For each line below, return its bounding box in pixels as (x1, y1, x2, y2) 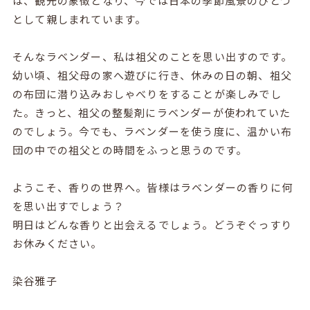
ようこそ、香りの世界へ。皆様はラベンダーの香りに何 (12, 179, 293, 194)
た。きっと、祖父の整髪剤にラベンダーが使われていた (12, 104, 291, 120)
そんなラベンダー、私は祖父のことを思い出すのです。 (12, 48, 292, 64)
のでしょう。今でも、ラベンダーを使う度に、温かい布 (12, 123, 292, 138)
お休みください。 (12, 235, 102, 250)
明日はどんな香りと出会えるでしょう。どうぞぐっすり (12, 217, 292, 232)
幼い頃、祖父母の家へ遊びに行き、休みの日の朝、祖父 (12, 67, 292, 82)
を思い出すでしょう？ (12, 198, 125, 213)
